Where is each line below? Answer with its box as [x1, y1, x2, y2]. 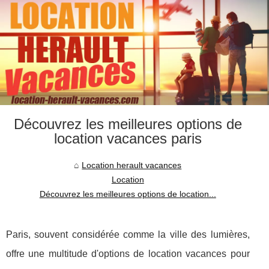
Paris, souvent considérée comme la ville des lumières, [6, 229, 250, 240]
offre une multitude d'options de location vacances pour [6, 249, 250, 259]
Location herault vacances [82, 160, 182, 170]
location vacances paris [53, 130, 202, 147]
